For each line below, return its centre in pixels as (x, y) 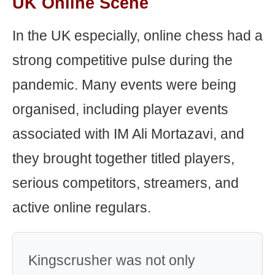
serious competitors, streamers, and (126, 183)
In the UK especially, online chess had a (137, 36)
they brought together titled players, (123, 158)
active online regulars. (82, 207)
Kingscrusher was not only (112, 260)
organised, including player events (120, 109)
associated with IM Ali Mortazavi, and (128, 134)
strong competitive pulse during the (122, 60)
